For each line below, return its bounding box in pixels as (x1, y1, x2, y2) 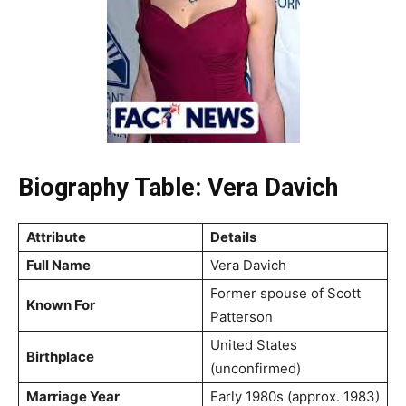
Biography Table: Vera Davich (18, 172, 338, 202)
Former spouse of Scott (210, 284, 361, 302)
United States (210, 335, 297, 353)
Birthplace (26, 347, 94, 365)
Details (210, 227, 256, 246)
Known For (26, 295, 95, 314)
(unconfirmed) (210, 359, 301, 377)
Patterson (210, 307, 273, 325)
